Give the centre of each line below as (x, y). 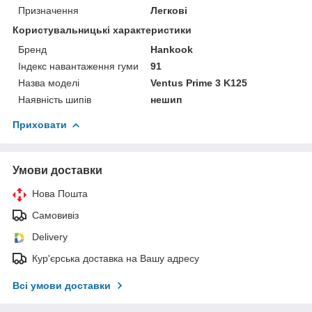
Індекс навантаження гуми (78, 66)
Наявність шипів (55, 99)
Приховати (40, 124)
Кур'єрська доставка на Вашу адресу (116, 258)
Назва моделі (49, 83)
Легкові (169, 10)
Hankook (172, 49)
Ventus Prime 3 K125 (199, 83)
